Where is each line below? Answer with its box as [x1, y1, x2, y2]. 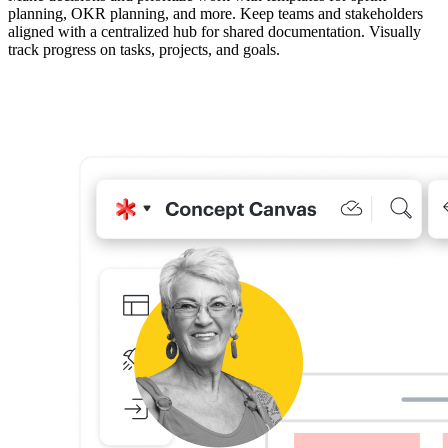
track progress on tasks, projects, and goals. [8, 41, 280, 59]
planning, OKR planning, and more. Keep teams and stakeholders [8, 5, 423, 23]
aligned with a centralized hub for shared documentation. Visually [8, 23, 421, 41]
